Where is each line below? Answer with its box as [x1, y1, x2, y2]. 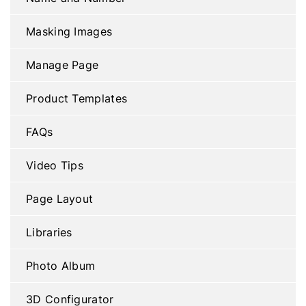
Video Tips [26, 158, 83, 173]
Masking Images [26, 24, 113, 39]
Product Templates [26, 91, 128, 106]
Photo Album [26, 258, 96, 273]
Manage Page [26, 57, 99, 72]
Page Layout [26, 191, 94, 206]
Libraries [26, 225, 72, 240]
